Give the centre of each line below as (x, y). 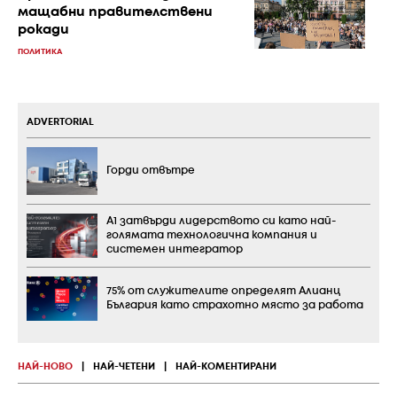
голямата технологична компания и (212, 235)
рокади (43, 31)
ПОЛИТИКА (40, 52)
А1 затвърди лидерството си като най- (221, 221)
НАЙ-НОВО (45, 366)
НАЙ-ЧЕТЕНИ (124, 366)
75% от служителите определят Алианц (223, 291)
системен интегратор (175, 249)
